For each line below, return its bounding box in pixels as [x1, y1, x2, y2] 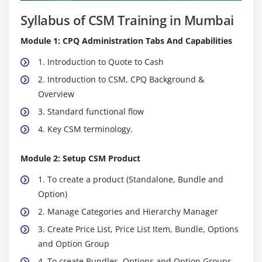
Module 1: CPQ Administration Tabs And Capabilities [20, 35, 232, 46]
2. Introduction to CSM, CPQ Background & [38, 73, 204, 85]
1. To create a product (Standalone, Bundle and [38, 173, 223, 185]
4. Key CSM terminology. [38, 123, 133, 135]
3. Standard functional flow [38, 105, 144, 117]
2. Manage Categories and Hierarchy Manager [38, 205, 218, 217]
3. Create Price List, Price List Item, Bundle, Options [38, 223, 239, 235]
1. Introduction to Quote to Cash [38, 56, 164, 67]
